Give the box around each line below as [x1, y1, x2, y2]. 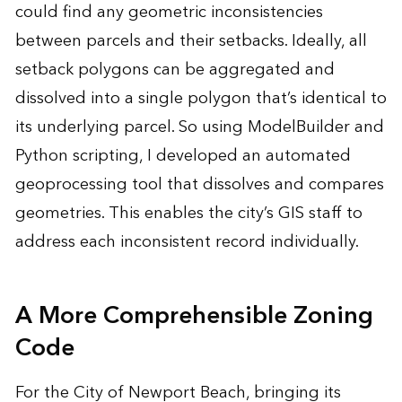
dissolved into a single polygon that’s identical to [14, 83, 387, 112]
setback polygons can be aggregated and [14, 55, 335, 83]
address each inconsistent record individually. [14, 227, 359, 256]
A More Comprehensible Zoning [14, 294, 373, 336]
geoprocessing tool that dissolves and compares [14, 170, 384, 198]
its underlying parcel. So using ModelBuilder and [14, 112, 384, 141]
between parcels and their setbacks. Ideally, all [14, 26, 367, 55]
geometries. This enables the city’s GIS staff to [14, 198, 363, 227]
